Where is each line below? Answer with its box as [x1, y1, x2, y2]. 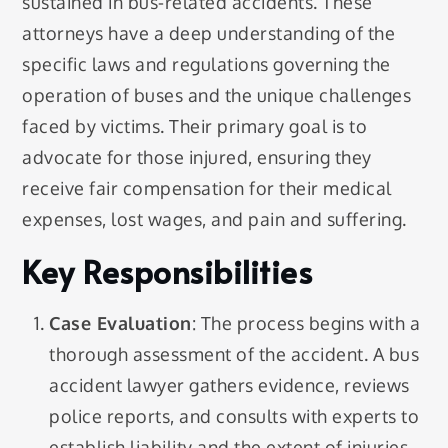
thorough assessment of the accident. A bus [49, 343, 420, 366]
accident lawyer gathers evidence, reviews [49, 374, 410, 397]
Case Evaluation [49, 312, 192, 335]
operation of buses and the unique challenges [22, 84, 412, 107]
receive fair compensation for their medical [22, 177, 392, 200]
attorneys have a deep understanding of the [22, 22, 396, 45]
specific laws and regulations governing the [22, 53, 391, 76]
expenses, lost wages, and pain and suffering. [22, 208, 407, 231]
